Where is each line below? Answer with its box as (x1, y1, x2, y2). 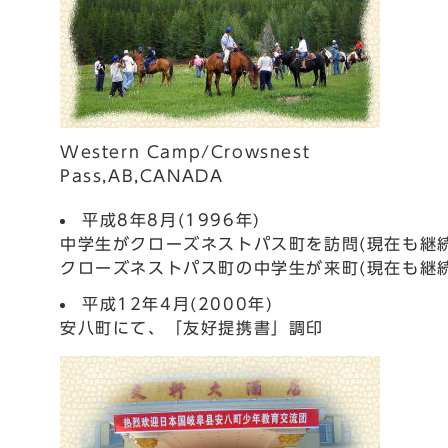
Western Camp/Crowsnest (60, 144, 311, 160)
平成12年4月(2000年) (82, 296, 274, 312)
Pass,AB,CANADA (60, 168, 224, 184)
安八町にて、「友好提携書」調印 (60, 320, 324, 336)
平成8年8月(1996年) (82, 212, 261, 228)
